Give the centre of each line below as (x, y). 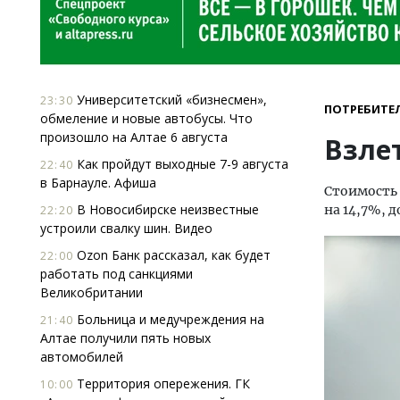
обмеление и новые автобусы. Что (146, 118)
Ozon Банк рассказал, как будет (172, 255)
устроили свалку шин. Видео (126, 228)
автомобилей (82, 357)
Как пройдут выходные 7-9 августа (181, 164)
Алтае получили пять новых (125, 338)
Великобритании (92, 292)
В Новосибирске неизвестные (166, 209)
